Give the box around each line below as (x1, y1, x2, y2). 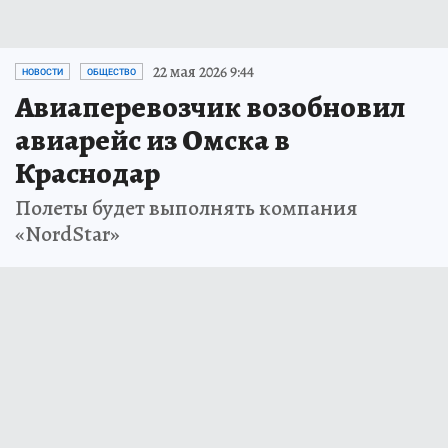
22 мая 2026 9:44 (153, 60, 254, 83)
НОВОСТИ (22, 66, 63, 77)
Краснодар (15, 152, 160, 193)
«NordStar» (15, 218, 120, 249)
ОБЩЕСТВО (87, 66, 136, 77)
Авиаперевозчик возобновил (15, 86, 405, 127)
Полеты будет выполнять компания (15, 192, 358, 223)
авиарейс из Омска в (15, 119, 290, 160)
